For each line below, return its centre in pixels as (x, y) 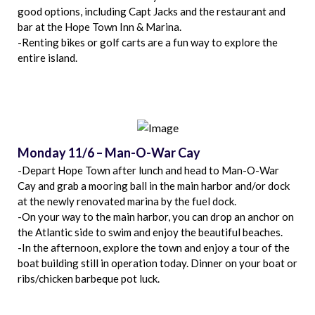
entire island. (47, 58)
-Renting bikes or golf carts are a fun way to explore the (148, 43)
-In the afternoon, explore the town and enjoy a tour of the (154, 248)
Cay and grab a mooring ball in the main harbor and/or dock (154, 186)
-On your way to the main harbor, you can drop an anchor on (156, 217)
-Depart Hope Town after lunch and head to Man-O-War (148, 171)
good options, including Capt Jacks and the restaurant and (152, 12)
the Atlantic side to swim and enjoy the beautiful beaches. (150, 232)
